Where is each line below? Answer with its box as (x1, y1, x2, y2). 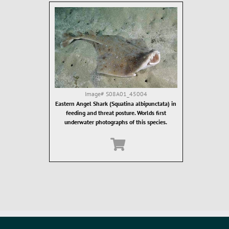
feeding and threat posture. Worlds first (65, 109, 166, 117)
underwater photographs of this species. (64, 118, 167, 126)
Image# (84, 90, 106, 98)
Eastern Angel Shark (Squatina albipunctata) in (55, 100, 176, 107)
